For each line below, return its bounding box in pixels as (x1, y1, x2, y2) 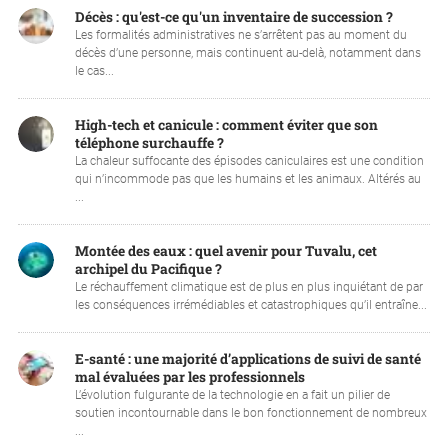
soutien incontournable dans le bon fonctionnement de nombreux (74, 405, 427, 420)
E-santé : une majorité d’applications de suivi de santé (74, 349, 421, 368)
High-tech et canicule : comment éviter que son (74, 115, 378, 134)
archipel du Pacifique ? (74, 259, 222, 278)
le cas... (74, 63, 114, 78)
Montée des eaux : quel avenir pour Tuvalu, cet (74, 241, 377, 260)
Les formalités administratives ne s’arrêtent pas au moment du (74, 27, 407, 42)
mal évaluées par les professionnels (74, 367, 305, 386)
